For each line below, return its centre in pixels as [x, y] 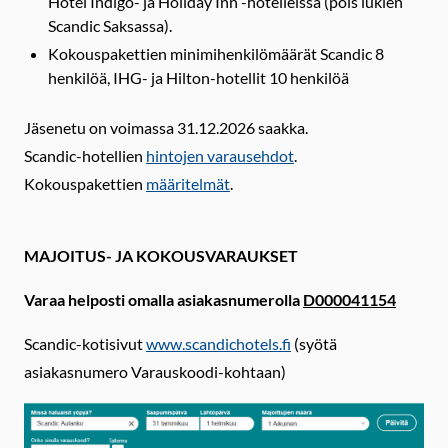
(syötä [314, 343]
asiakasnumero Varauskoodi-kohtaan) [155, 371]
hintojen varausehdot [220, 155]
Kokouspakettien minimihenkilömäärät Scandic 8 [216, 53]
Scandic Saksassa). [110, 25]
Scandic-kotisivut [85, 343]
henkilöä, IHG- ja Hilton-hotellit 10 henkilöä [198, 77]
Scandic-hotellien [85, 155]
